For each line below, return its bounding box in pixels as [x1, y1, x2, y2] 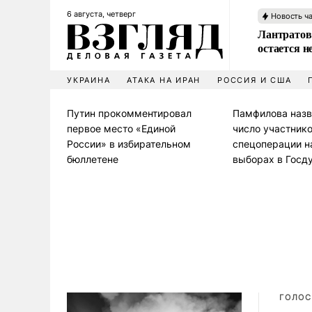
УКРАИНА [67, 75, 111, 85]
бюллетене [67, 153, 118, 165]
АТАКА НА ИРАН [127, 75, 201, 85]
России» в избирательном [67, 138, 191, 150]
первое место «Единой [67, 123, 175, 134]
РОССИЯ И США [217, 75, 292, 85]
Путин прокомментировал [67, 107, 192, 119]
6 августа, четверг [67, 9, 136, 19]
